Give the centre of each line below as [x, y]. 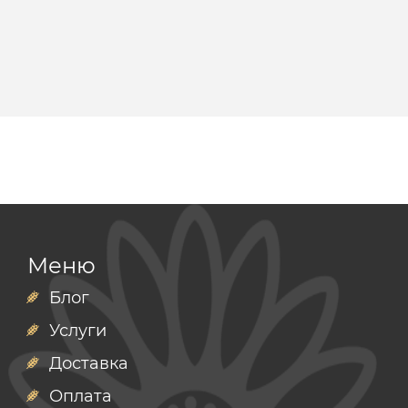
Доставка [89, 363]
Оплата [81, 396]
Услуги [78, 331]
